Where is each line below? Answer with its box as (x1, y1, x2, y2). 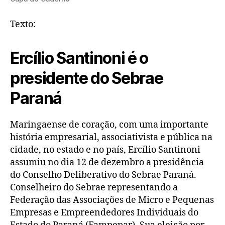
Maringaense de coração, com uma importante (10, 119, 208, 131)
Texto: (10, 19, 36, 31)
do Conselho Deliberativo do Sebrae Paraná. (10, 169, 196, 181)
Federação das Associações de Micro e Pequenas (10, 194, 214, 206)
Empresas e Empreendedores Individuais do (10, 207, 198, 219)
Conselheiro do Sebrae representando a (10, 182, 178, 194)
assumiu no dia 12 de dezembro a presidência (10, 157, 204, 169)
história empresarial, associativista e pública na (10, 132, 212, 144)
